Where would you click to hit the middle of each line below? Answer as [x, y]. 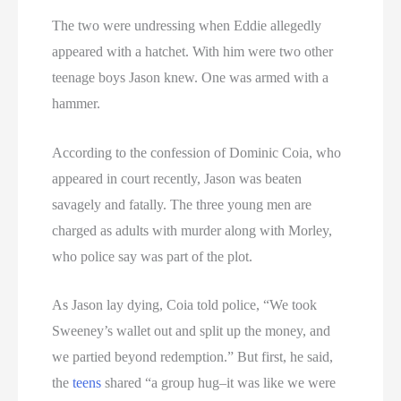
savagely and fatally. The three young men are [182, 204]
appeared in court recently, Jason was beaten [177, 178]
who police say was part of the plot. [153, 256]
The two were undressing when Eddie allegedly [187, 25]
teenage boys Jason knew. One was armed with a [191, 77]
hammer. [77, 103]
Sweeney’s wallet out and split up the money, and [192, 331]
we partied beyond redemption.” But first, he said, [193, 357]
